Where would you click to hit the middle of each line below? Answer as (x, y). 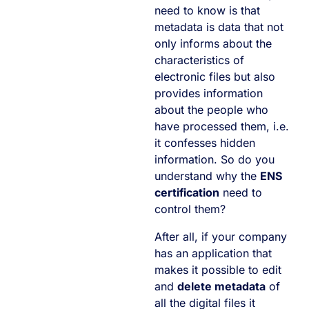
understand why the (207, 176)
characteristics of (199, 60)
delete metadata (221, 286)
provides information (209, 93)
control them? (190, 209)
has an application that (213, 253)
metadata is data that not (219, 27)
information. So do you (215, 159)
